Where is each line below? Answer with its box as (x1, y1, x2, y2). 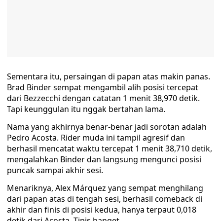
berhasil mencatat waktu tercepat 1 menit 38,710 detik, (7, 143, 212, 154)
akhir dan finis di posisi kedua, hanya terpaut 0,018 (7, 204, 196, 215)
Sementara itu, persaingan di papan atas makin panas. (7, 71, 210, 82)
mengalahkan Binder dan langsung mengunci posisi (7, 154, 201, 165)
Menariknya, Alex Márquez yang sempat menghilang (7, 183, 203, 193)
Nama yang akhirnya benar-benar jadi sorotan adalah (7, 121, 207, 132)
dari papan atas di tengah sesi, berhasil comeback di (7, 193, 202, 204)
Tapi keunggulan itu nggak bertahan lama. (7, 104, 165, 114)
